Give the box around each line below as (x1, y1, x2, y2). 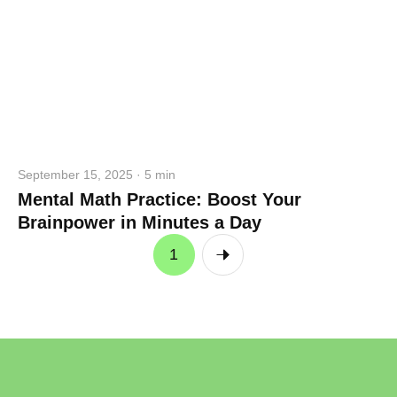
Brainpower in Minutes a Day (17, 212, 261, 232)
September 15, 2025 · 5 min (17, 167, 175, 182)
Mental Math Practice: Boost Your (17, 189, 301, 209)
